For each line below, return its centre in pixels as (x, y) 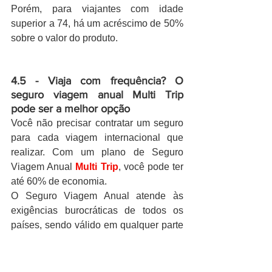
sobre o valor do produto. (64, 38)
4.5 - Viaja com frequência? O (97, 80)
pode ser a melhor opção (70, 108)
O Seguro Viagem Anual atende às (97, 195)
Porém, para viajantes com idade (97, 8)
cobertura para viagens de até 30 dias (97, 254)
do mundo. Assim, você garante (97, 239)
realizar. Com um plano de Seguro (97, 152)
